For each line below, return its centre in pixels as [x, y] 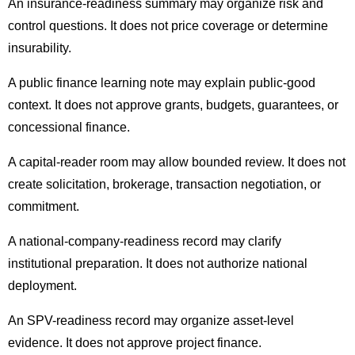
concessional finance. [69, 128]
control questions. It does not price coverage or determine [168, 26]
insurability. [40, 48]
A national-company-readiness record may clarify [145, 242]
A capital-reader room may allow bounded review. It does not [177, 162]
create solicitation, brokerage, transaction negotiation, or [164, 185]
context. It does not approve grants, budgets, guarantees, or [173, 105]
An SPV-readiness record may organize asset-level [151, 321]
